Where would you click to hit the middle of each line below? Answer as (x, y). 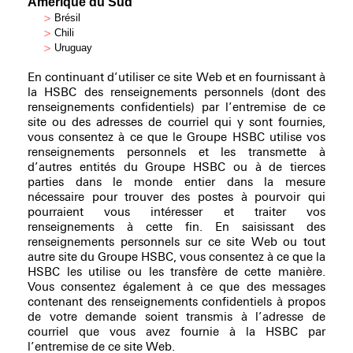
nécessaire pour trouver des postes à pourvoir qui (176, 197)
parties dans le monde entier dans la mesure (176, 182)
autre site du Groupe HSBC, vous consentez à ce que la (176, 256)
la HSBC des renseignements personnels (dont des (176, 92)
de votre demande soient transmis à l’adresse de (176, 316)
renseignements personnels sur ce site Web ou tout (176, 242)
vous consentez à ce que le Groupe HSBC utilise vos (176, 137)
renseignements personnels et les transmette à (176, 152)
